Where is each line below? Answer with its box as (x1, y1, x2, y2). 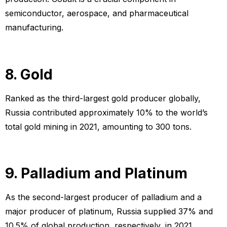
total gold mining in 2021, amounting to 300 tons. (5, 121, 192, 132)
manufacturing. (5, 22, 63, 33)
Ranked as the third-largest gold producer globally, (5, 93, 201, 103)
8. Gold (5, 65, 53, 83)
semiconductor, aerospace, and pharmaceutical (5, 8, 188, 19)
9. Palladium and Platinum (5, 164, 187, 182)
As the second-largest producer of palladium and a (5, 192, 202, 202)
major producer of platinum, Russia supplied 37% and (5, 206, 213, 216)
